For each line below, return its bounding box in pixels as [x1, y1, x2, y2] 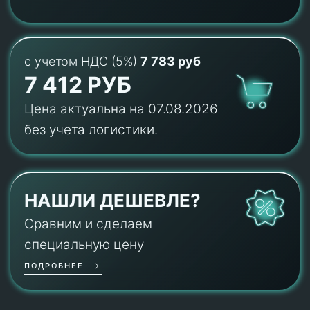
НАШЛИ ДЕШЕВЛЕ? [24, 190, 201, 212]
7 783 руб [140, 53, 201, 69]
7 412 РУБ [24, 71, 131, 98]
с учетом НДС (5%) [24, 53, 140, 69]
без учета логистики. [24, 121, 158, 138]
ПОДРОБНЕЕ [24, 260, 84, 271]
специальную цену [24, 237, 144, 253]
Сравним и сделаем [24, 216, 152, 232]
